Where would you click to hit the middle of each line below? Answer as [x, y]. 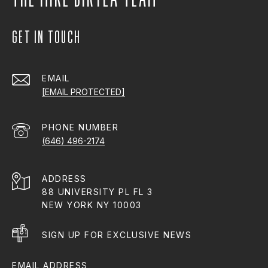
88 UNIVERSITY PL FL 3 [98, 192]
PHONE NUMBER [80, 127]
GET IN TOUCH [46, 37]
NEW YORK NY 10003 [92, 205]
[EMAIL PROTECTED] [83, 92]
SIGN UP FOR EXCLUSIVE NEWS [117, 235]
